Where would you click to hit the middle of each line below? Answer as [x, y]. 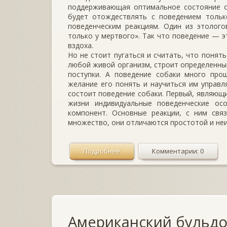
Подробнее [102, 151]
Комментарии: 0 [178, 151]
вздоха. [81, 46]
